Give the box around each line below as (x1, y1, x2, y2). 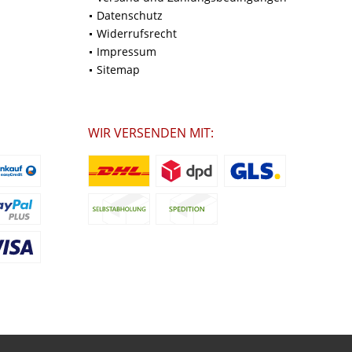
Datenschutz (97, 7, 163, 23)
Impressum (97, 43, 156, 59)
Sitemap (97, 61, 140, 77)
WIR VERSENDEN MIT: (88, 123, 214, 141)
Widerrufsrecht (97, 25, 177, 41)
